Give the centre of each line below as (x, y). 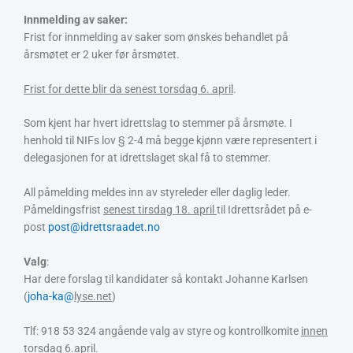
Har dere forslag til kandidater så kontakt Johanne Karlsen (166, 279)
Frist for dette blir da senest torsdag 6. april (128, 89)
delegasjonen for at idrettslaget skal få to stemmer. (147, 158)
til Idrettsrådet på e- (264, 210)
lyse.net (93, 297)
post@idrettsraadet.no (104, 227)
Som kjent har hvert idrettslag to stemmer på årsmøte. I (158, 123)
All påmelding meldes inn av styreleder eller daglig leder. (157, 193)
